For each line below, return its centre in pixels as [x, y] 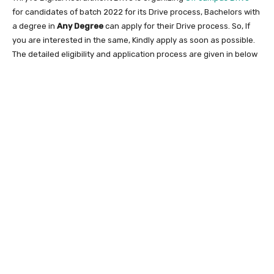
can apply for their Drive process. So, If [177, 26]
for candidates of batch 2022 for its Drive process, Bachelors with [136, 12]
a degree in [35, 26]
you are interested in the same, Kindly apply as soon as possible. [134, 40]
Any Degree [80, 26]
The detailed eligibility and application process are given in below [135, 54]
